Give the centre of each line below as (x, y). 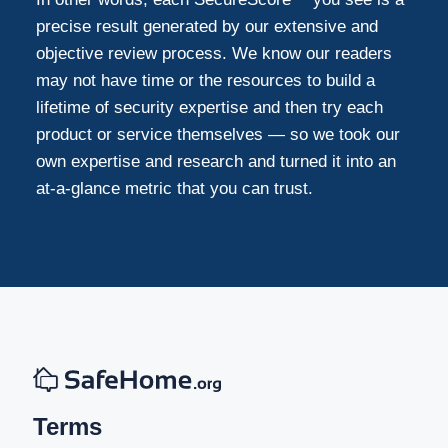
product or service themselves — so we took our (218, 134)
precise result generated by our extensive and (207, 26)
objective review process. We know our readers (214, 53)
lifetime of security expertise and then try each (210, 107)
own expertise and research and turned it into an (216, 161)
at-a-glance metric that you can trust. (175, 188)
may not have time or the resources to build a (206, 80)
